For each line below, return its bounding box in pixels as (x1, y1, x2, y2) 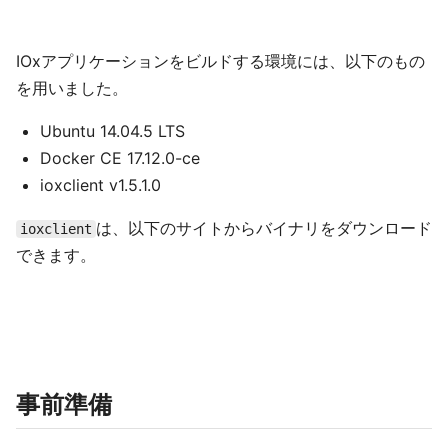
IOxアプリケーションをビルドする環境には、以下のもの (16, 51, 425, 71)
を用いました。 (16, 78, 128, 98)
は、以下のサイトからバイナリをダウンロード (96, 218, 432, 238)
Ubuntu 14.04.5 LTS (40, 121, 185, 141)
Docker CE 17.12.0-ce (40, 148, 200, 168)
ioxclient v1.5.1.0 (40, 175, 161, 195)
